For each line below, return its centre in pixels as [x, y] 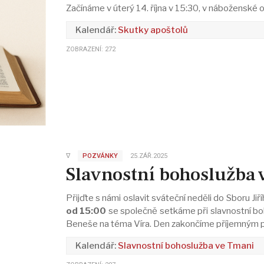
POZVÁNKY [100, 156]
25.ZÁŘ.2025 [148, 156]
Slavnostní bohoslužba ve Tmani [186, 245]
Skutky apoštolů [153, 30]
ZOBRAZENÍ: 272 [90, 49]
